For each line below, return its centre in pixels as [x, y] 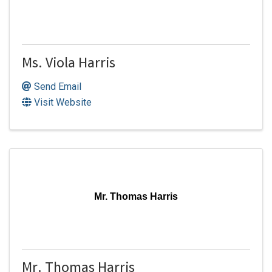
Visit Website [63, 102]
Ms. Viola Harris [69, 64]
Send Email [58, 86]
